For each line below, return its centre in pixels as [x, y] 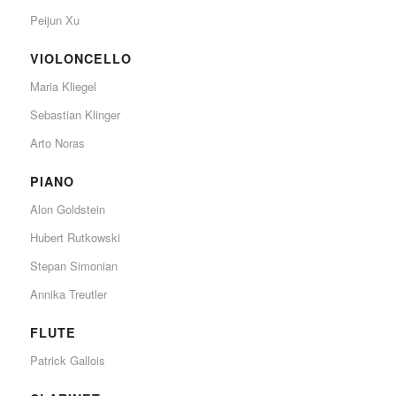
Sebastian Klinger [75, 114]
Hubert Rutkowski [75, 237]
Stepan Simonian [73, 265]
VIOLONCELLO [80, 58]
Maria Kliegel [63, 86]
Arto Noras [57, 142]
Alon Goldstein [67, 209]
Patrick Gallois [67, 360]
